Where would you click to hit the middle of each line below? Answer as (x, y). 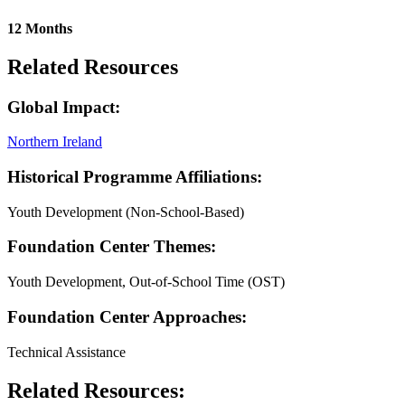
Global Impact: (64, 107)
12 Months (40, 28)
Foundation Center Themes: (112, 247)
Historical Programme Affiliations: (135, 177)
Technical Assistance (66, 352)
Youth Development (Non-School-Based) (126, 212)
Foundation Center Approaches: (127, 316)
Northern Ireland (55, 142)
